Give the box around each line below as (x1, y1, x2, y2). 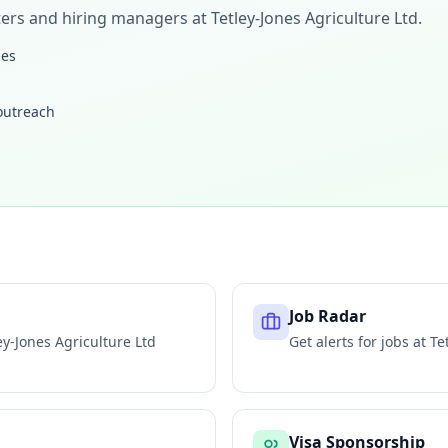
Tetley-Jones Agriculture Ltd (211, 7, 418, 29)
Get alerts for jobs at (289, 332, 430, 351)
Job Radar (289, 305, 366, 327)
